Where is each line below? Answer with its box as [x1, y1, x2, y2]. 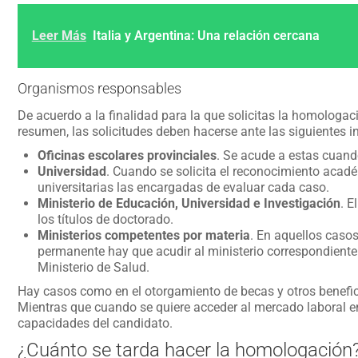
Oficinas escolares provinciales [37, 148, 217, 163]
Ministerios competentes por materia [37, 228, 250, 243]
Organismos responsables [17, 80, 181, 97]
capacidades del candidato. [17, 316, 173, 331]
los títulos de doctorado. [37, 212, 173, 227]
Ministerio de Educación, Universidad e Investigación [37, 196, 340, 211]
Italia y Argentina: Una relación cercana [92, 28, 320, 43]
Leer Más [31, 28, 86, 43]
